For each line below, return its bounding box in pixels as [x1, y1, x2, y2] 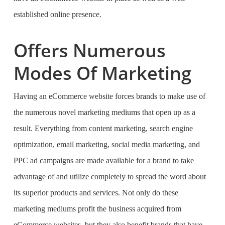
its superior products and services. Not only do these [13, 188, 178, 197]
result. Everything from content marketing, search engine [13, 124, 193, 133]
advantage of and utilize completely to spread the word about [13, 172, 206, 181]
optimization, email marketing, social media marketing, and [13, 140, 200, 149]
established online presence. [13, 10, 103, 19]
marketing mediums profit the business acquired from [13, 204, 181, 213]
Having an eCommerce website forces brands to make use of [13, 92, 205, 100]
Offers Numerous [13, 38, 166, 63]
